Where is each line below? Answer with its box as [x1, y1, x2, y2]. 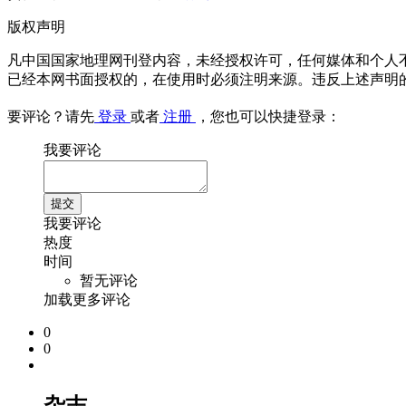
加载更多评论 [43, 292, 130, 308]
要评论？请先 [7, 109, 94, 125]
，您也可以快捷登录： [196, 109, 341, 125]
